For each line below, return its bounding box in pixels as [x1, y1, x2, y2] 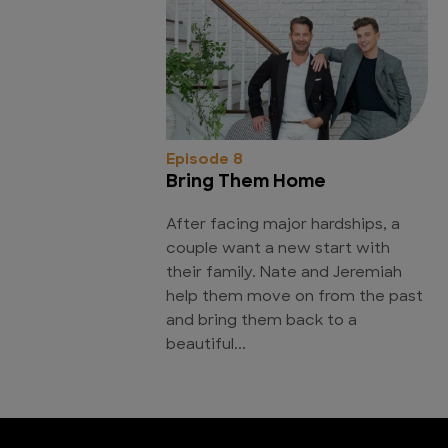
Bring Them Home [166, 173, 326, 193]
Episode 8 [166, 153, 243, 169]
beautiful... [166, 338, 246, 354]
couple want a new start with [166, 242, 390, 258]
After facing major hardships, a [166, 218, 400, 234]
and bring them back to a [166, 314, 357, 330]
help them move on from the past [166, 290, 423, 306]
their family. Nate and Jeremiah [166, 266, 402, 282]
